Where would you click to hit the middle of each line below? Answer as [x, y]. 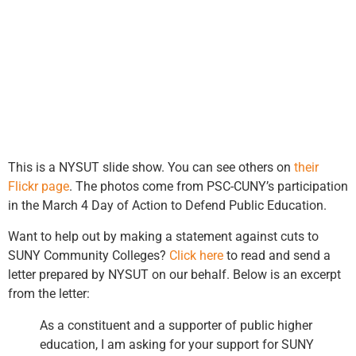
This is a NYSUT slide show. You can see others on [151, 168]
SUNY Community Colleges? [89, 255]
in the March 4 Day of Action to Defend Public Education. [167, 206]
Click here [196, 255]
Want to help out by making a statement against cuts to [163, 236]
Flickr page [39, 187]
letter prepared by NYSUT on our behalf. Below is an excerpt [174, 274]
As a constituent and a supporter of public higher [176, 325]
